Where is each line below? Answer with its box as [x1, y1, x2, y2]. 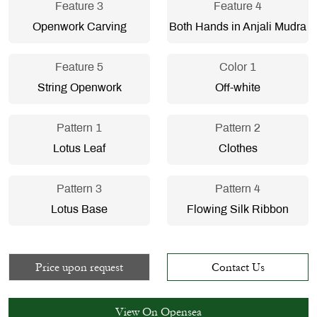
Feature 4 [214, 1, 262, 13]
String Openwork [37, 83, 122, 94]
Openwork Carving [32, 22, 127, 33]
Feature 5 [55, 62, 103, 74]
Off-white [215, 83, 260, 94]
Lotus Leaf [53, 144, 105, 155]
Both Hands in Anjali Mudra [169, 22, 306, 33]
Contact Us [211, 260, 265, 275]
